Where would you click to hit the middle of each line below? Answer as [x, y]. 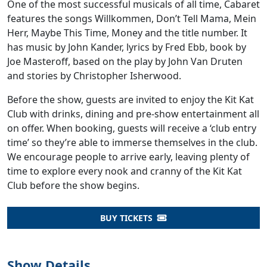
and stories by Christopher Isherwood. [94, 75]
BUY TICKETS [128, 218]
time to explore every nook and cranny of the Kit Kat [125, 171]
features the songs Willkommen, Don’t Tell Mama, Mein [132, 18]
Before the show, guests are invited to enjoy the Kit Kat [131, 99]
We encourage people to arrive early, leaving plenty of [128, 156]
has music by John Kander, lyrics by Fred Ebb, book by [127, 47]
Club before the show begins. [73, 185]
